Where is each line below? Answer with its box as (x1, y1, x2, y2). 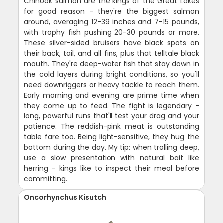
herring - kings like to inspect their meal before (24, 163, 199, 173)
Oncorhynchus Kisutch (24, 192, 107, 202)
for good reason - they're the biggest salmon (24, 6, 199, 16)
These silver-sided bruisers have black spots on (24, 37, 199, 48)
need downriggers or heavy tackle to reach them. (24, 79, 199, 90)
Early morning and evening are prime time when (24, 90, 199, 100)
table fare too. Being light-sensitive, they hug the (24, 131, 199, 142)
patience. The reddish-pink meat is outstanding (24, 121, 199, 131)
